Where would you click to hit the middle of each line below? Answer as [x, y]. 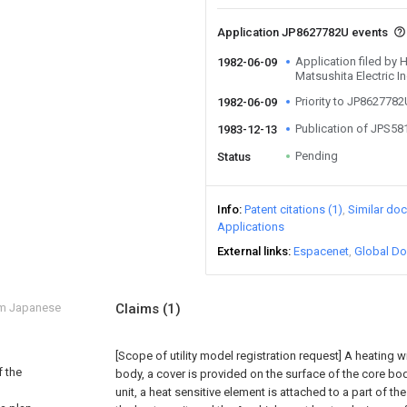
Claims [139, 309]
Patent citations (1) [293, 209]
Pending [317, 156]
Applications [251, 227]
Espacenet [321, 251]
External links [253, 251]
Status [234, 157]
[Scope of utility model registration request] [228, 356]
